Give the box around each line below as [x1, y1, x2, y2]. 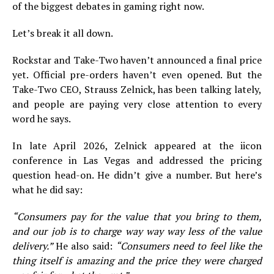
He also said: [56, 239, 116, 253]
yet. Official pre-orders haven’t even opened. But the [12, 68, 262, 81]
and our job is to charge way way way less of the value [12, 224, 262, 238]
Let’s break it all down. [12, 26, 113, 40]
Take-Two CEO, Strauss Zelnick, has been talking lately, [12, 83, 262, 96]
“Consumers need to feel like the [115, 239, 262, 253]
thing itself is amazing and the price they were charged [12, 254, 262, 267]
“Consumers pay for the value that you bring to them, [12, 210, 262, 223]
